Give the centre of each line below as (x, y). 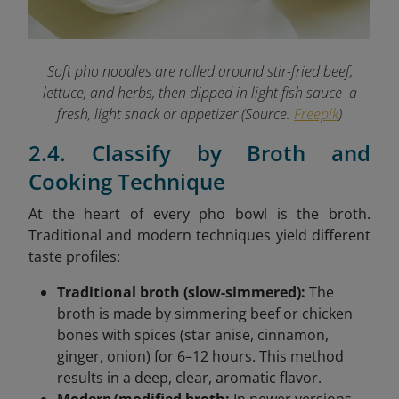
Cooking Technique (127, 181)
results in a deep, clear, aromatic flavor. (189, 377)
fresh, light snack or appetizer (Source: (175, 114)
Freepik (316, 114)
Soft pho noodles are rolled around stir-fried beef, (199, 71)
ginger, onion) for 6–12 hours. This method (200, 356)
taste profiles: (74, 256)
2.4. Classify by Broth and (199, 152)
